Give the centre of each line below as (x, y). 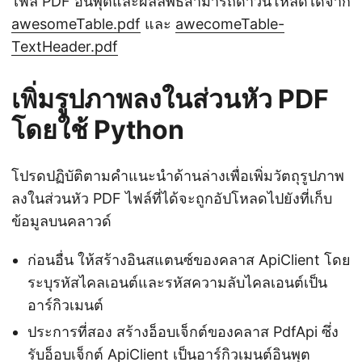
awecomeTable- (230, 23)
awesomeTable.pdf (76, 23)
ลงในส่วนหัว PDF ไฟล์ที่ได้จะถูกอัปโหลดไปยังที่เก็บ (172, 198)
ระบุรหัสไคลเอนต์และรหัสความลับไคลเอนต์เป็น (177, 282)
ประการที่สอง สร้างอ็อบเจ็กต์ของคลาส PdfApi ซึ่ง (183, 331)
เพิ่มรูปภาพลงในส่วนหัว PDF (170, 99)
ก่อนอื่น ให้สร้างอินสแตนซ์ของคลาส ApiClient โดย (189, 259)
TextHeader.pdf (65, 46)
